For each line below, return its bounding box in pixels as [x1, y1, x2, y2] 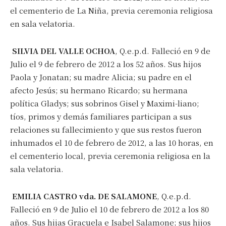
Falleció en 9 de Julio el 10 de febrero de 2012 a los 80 [10, 203, 209, 214]
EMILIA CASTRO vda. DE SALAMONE [12, 190, 157, 201]
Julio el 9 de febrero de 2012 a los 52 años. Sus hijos [10, 58, 201, 69]
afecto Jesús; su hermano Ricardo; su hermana [10, 84, 188, 95]
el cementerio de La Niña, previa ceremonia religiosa [10, 5, 213, 16]
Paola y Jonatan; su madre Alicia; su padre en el [10, 71, 192, 82]
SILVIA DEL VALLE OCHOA [12, 45, 115, 56]
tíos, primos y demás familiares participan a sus [10, 110, 192, 122]
